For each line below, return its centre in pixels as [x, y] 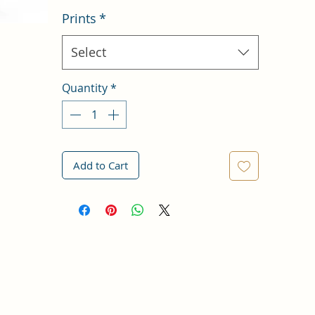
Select [89, 52]
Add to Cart [101, 165]
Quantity [85, 88]
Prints [79, 18]
